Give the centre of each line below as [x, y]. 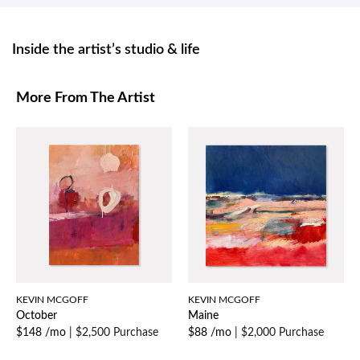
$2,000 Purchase [282, 333]
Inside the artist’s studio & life [106, 50]
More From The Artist [86, 98]
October [37, 316]
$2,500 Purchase [117, 333]
